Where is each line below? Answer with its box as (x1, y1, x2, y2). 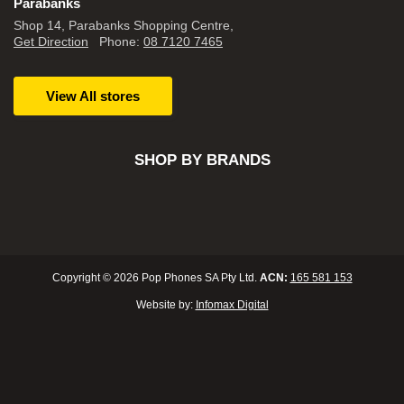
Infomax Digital (195, 298, 269, 311)
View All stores (46, 88, 140, 104)
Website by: (135, 298, 196, 311)
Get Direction (14, 34, 88, 49)
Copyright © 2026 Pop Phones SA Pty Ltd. (51, 271, 260, 284)
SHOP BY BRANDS (133, 151, 271, 169)
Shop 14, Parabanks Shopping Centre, (14, 18, 234, 32)
